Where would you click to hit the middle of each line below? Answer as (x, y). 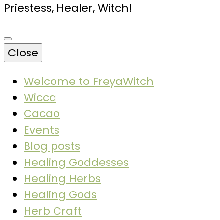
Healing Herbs (62, 179)
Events (41, 130)
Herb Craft (53, 211)
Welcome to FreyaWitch (89, 81)
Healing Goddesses (76, 162)
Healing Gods (60, 195)
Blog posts (52, 146)
